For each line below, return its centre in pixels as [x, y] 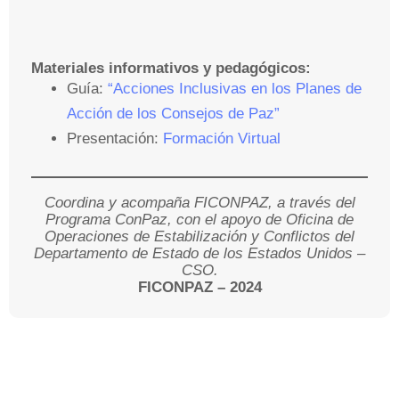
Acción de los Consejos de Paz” [173, 113]
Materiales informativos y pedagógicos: [171, 68]
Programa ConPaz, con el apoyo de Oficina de [199, 219]
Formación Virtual [222, 138]
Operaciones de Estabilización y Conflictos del [199, 236]
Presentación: [115, 138]
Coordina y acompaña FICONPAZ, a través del [199, 202]
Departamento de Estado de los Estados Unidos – [199, 253]
